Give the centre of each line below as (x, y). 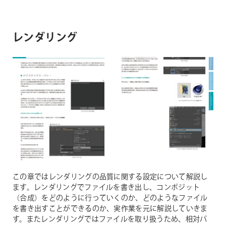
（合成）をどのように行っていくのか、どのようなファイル (110, 198)
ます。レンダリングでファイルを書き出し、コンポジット (106, 187)
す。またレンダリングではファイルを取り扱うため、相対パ (110, 219)
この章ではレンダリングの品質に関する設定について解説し (110, 177)
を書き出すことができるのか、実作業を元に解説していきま (110, 209)
